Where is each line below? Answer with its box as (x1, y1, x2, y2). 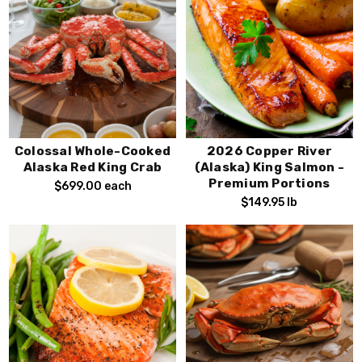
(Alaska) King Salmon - (194, 159, 345, 175)
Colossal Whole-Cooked (14, 143, 171, 158)
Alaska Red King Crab (23, 159, 162, 175)
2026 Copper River (206, 143, 333, 158)
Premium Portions (208, 175, 330, 191)
